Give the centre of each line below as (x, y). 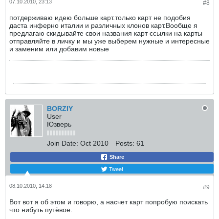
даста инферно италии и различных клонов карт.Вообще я (103, 25)
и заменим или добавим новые (59, 49)
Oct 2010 (94, 143)
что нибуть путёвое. (41, 210)
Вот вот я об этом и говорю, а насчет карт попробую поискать (109, 202)
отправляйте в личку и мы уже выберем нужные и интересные (109, 41)
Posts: (125, 143)
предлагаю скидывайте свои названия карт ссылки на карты (106, 33)
